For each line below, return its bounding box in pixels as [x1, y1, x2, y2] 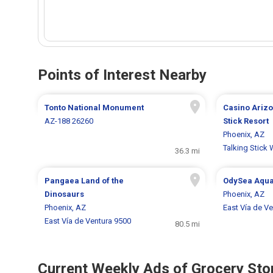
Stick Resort [222, 116, 269, 126]
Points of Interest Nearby [38, 66, 207, 84]
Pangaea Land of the [44, 176, 124, 186]
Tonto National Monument [44, 103, 144, 113]
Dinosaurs [44, 190, 85, 199]
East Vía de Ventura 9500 [44, 216, 132, 226]
